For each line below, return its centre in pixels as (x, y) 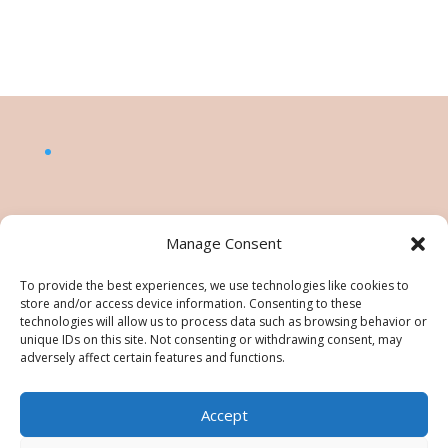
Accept (224, 414)
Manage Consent (224, 243)
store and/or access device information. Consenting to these (191, 303)
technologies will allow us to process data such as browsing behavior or (223, 321)
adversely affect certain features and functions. (152, 357)
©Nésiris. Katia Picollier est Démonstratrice (224, 414)
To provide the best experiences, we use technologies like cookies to (214, 285)
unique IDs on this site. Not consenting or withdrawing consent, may (211, 339)
